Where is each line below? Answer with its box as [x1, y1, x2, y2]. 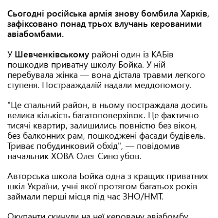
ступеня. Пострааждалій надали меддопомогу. [7, 79, 191, 91]
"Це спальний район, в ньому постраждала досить [7, 99, 208, 110]
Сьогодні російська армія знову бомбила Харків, [7, 7, 209, 19]
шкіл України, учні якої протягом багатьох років [7, 180, 198, 192]
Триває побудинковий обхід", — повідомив [7, 140, 180, 151]
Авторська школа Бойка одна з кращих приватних [7, 170, 208, 182]
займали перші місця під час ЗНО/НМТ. [7, 190, 163, 202]
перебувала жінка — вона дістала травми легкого [7, 69, 205, 80]
